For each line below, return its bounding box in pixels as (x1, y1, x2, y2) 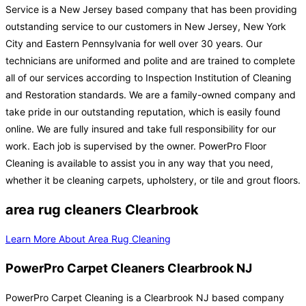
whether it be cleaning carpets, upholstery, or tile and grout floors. (5, 174, 301, 186)
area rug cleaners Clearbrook (5, 201, 199, 218)
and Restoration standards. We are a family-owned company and (5, 89, 296, 101)
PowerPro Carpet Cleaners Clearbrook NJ (5, 261, 252, 276)
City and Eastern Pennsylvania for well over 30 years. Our (5, 38, 262, 50)
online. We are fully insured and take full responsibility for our (5, 123, 276, 135)
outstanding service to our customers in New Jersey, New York (5, 20, 286, 33)
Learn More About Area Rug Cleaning (5, 233, 171, 245)
